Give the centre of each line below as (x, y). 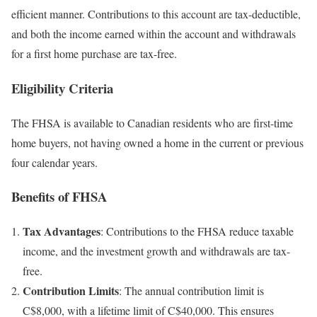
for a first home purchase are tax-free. (94, 54)
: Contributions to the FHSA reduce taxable (197, 231)
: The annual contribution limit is (191, 291)
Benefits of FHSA (59, 197)
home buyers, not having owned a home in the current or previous (157, 142)
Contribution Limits (71, 291)
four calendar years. (54, 162)
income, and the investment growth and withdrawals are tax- (156, 251)
